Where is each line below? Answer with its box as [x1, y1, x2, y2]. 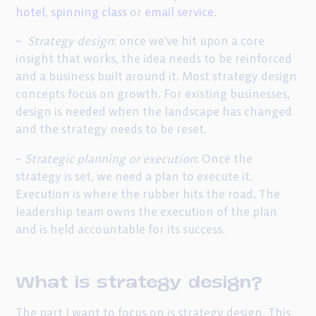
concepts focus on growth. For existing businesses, [16, 87, 291, 102]
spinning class [51, 4, 128, 20]
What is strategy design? [16, 270, 263, 291]
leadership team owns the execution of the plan [16, 204, 278, 219]
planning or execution [77, 151, 197, 166]
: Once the [196, 151, 253, 166]
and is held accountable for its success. [16, 221, 226, 237]
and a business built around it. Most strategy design [16, 69, 298, 85]
